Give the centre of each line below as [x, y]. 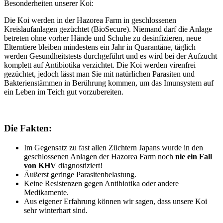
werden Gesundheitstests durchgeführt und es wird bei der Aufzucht [111, 56]
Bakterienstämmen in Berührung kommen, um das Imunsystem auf [109, 83]
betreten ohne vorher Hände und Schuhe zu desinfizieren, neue [103, 38]
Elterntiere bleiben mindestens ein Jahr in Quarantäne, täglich [100, 47]
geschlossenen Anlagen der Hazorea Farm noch [100, 156]
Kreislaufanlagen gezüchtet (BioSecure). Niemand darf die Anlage [108, 29]
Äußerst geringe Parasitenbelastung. [80, 174]
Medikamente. [46, 192]
